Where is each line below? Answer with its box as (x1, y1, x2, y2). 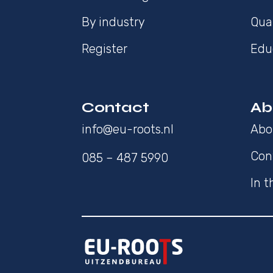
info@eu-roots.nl (82, 122, 174, 137)
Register (82, 41, 128, 57)
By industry (82, 15, 146, 30)
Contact (82, 99, 150, 117)
